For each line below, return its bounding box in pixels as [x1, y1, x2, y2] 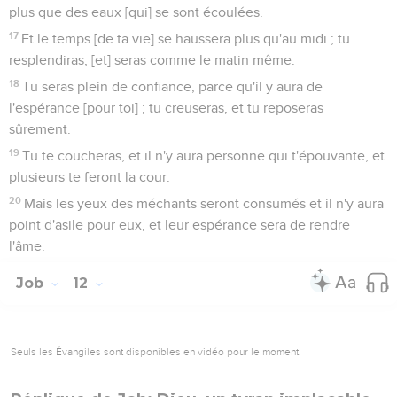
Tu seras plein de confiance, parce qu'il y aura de [22, 79, 323, 94]
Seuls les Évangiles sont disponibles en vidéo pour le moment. [11, 345, 301, 358]
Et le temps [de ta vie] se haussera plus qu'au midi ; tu [21, 31, 351, 46]
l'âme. [9, 238, 45, 253]
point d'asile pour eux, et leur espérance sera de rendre [9, 217, 350, 232]
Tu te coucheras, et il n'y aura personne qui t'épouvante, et [22, 148, 385, 163]
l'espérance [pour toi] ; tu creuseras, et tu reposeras [9, 100, 323, 115]
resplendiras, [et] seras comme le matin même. [9, 52, 295, 67]
